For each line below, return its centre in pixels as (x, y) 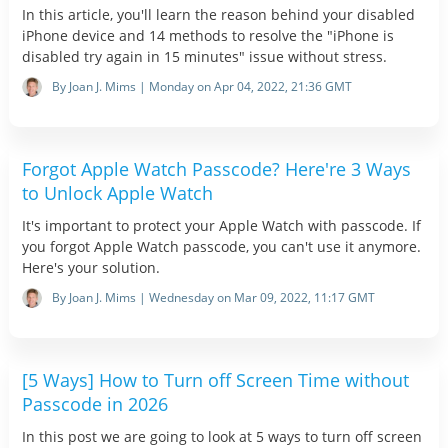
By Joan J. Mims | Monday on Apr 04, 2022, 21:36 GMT (201, 87)
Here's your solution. (90, 268)
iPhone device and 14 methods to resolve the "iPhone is (207, 36)
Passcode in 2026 (94, 404)
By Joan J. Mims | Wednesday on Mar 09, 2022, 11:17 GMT (213, 298)
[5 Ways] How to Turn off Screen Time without (215, 380)
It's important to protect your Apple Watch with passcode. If (221, 226)
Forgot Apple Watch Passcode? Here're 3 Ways (216, 169)
